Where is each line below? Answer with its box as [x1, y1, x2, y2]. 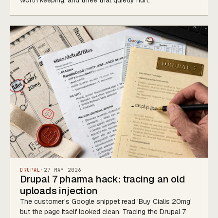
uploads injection [20, 184, 98, 197]
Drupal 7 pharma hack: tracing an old [20, 172, 185, 185]
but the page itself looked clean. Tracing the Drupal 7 [20, 207, 186, 216]
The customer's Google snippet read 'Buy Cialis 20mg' [20, 197, 192, 206]
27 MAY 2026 [44, 166, 81, 173]
